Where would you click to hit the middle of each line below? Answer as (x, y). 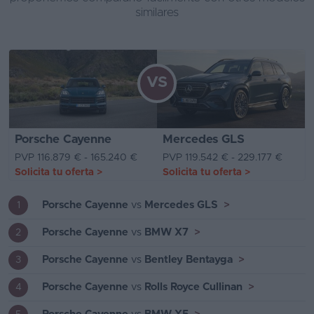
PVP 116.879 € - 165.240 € (76, 158)
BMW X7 (166, 233)
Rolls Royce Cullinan (193, 287)
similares (157, 12)
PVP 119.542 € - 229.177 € (223, 158)
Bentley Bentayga (189, 260)
